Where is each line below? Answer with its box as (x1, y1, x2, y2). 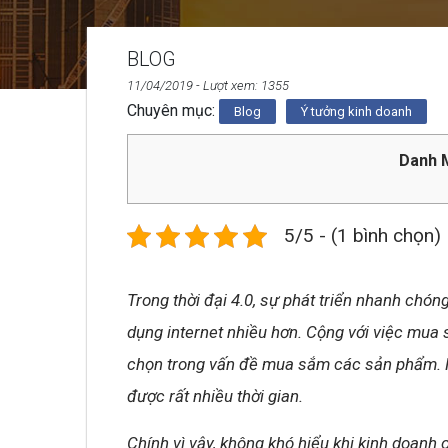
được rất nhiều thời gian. (127, 386, 303, 407)
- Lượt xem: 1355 (193, 78, 289, 93)
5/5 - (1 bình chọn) (284, 224, 441, 248)
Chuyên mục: (127, 101, 219, 120)
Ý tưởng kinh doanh (301, 104, 412, 119)
